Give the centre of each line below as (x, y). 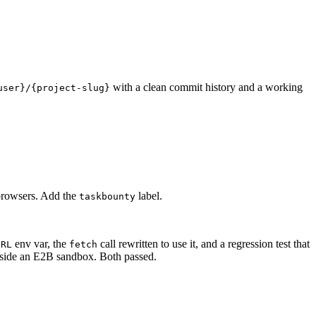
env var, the (41, 244)
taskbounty (107, 197)
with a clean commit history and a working (206, 87)
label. (149, 196)
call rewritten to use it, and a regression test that (203, 244)
